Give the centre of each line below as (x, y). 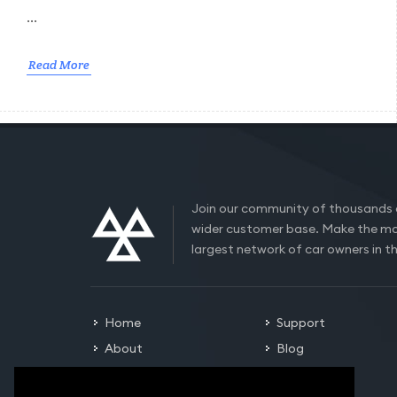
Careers (128, 374)
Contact (302, 374)
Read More (59, 64)
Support (300, 323)
